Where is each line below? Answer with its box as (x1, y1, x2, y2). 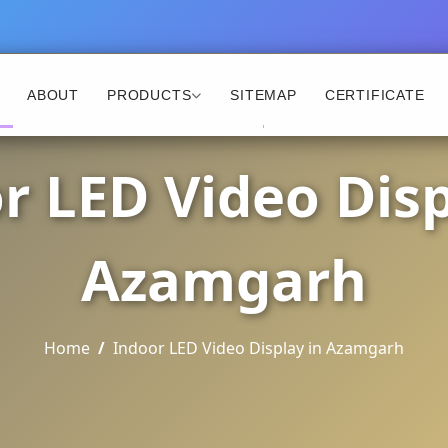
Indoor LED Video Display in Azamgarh (113, 337, 404, 359)
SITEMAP (230, 86, 297, 103)
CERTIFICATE (324, 86, 425, 103)
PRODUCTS (106, 86, 192, 103)
